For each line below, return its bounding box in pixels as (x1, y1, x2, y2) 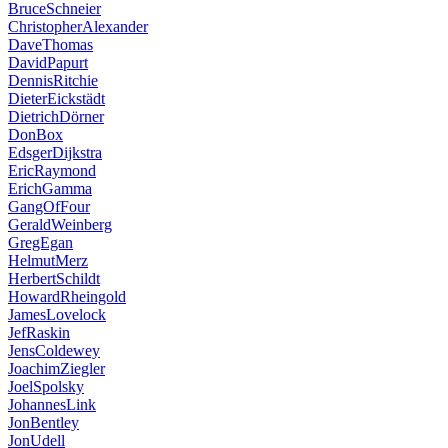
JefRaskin (8, 323, 70, 341)
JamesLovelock (8, 305, 106, 323)
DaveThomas (8, 35, 93, 53)
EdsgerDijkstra (8, 143, 102, 161)
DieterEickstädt (8, 89, 105, 107)
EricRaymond (8, 161, 96, 179)
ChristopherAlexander (8, 17, 148, 35)
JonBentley (8, 413, 79, 431)
